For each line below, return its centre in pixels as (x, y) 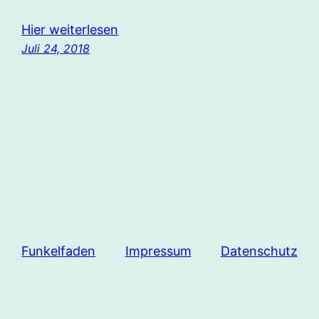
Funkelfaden (59, 251)
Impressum (158, 251)
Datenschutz (259, 251)
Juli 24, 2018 (56, 48)
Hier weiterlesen (70, 29)
